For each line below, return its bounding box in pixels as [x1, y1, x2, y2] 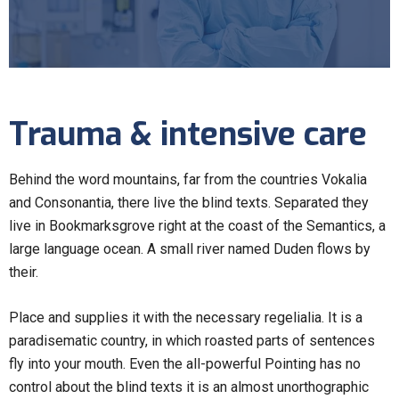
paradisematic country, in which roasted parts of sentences [9, 331, 375, 349]
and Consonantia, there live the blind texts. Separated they [9, 193, 369, 211]
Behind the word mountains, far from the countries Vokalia [9, 170, 367, 188]
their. [9, 263, 38, 281]
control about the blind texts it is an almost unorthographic [9, 378, 369, 395]
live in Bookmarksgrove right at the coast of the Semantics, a [9, 216, 386, 234]
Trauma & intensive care [9, 112, 367, 156]
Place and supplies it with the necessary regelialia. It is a [9, 308, 362, 326]
